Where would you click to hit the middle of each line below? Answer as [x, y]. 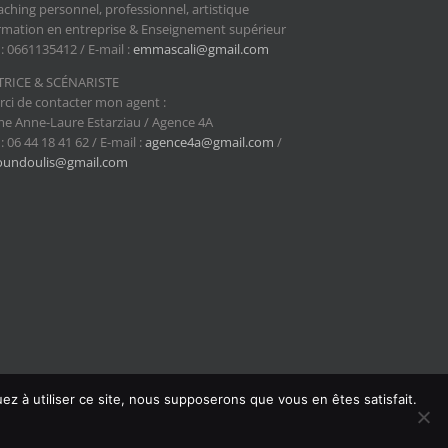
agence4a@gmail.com [209, 141]
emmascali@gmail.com [200, 48]
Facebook [248, 424]
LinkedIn [318, 424]
